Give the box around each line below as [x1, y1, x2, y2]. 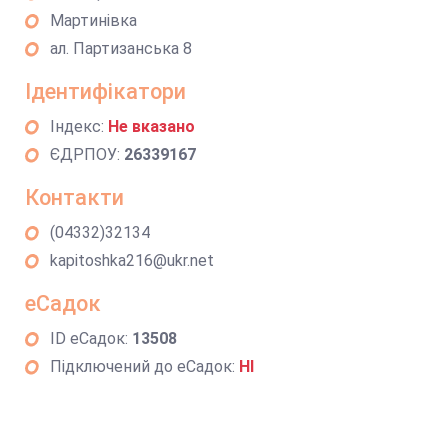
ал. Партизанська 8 [50, 39, 192, 58]
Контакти [25, 185, 124, 210]
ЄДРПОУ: [50, 145, 124, 164]
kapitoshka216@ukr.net [50, 251, 214, 270]
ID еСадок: [50, 329, 132, 348]
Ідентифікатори [25, 79, 186, 104]
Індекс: [50, 117, 108, 136]
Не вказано [108, 117, 195, 136]
